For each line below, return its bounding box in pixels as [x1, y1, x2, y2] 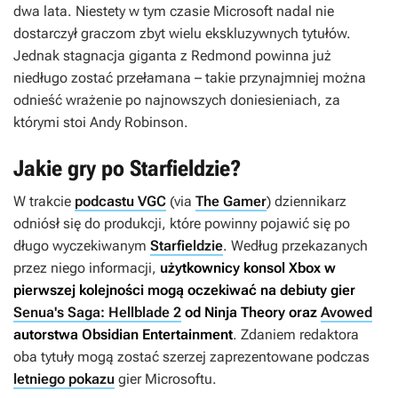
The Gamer [195, 193, 267, 211]
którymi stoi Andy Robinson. [13, 114, 188, 131]
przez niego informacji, [13, 259, 160, 277]
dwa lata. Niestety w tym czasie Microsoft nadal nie [13, 3, 334, 20]
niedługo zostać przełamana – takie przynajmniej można [13, 69, 366, 87]
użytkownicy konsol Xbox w [160, 259, 336, 277]
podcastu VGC [75, 193, 166, 211]
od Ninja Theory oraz [181, 304, 321, 322]
